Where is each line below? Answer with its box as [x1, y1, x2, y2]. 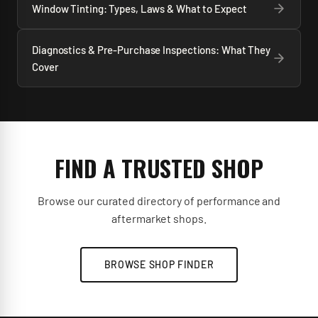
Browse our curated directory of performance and [37, 194, 281, 207]
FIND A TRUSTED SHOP [55, 151, 263, 185]
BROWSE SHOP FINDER [104, 258, 214, 270]
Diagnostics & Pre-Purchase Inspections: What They [32, 43, 271, 56]
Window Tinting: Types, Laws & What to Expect [32, 2, 247, 15]
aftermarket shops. [111, 212, 207, 225]
